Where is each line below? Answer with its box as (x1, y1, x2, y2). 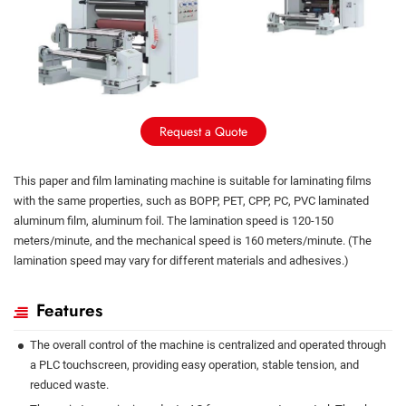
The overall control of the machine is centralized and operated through (30, 337, 387, 352)
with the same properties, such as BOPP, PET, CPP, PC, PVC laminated (14, 193, 369, 208)
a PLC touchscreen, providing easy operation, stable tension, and (30, 357, 360, 372)
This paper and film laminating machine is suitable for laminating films (14, 173, 372, 188)
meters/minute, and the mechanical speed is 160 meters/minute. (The (14, 233, 372, 247)
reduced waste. (30, 377, 110, 391)
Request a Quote (159, 121, 247, 140)
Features (36, 297, 102, 323)
